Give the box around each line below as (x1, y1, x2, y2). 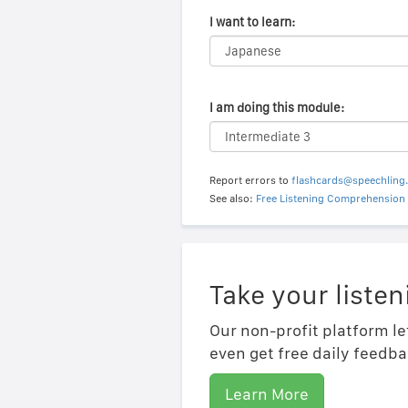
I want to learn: (209, 15, 295, 29)
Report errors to (209, 174, 291, 187)
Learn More (224, 384, 309, 403)
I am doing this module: (209, 100, 344, 115)
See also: (209, 192, 256, 205)
